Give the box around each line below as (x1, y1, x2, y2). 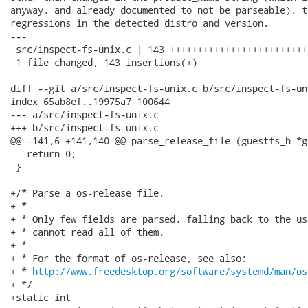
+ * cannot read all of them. (10, 225, 164, 239)
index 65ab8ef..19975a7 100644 (10, 95, 170, 108)
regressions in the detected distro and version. (10, 16, 269, 30)
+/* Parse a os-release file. (10, 186, 164, 199)
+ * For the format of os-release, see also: (10, 252, 247, 265)
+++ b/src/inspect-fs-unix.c (10, 121, 159, 134)
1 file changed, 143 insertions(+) (10, 56, 197, 69)
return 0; (10, 147, 76, 160)
